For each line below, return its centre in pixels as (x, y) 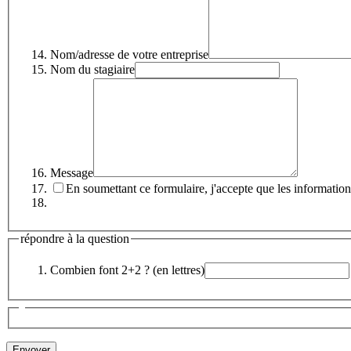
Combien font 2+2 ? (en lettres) (127, 270)
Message (72, 172)
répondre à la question (75, 238)
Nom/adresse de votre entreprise (129, 54)
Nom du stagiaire (92, 69)
